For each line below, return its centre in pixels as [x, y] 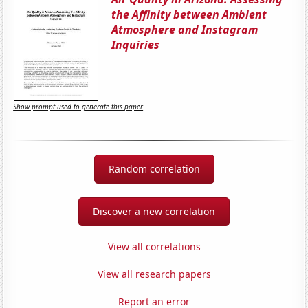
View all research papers [154, 274]
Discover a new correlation [154, 211]
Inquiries [136, 44]
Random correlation [154, 168]
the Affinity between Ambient [189, 14]
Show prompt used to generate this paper [78, 107]
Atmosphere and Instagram [185, 29]
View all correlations [154, 246]
